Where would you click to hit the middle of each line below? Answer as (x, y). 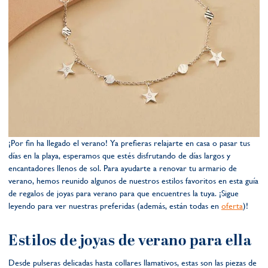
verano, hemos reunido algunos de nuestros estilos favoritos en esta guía (133, 181)
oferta (232, 206)
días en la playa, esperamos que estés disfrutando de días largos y (119, 156)
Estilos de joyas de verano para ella (130, 241)
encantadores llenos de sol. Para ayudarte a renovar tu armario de (123, 168)
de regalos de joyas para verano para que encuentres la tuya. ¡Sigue (124, 193)
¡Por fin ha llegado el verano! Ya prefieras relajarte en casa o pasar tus (129, 143)
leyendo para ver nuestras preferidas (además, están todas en (115, 206)
